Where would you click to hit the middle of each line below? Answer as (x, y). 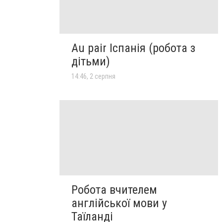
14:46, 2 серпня (93, 76)
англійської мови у (119, 203)
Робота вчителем (114, 190)
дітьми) (91, 61)
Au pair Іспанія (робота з (133, 48)
